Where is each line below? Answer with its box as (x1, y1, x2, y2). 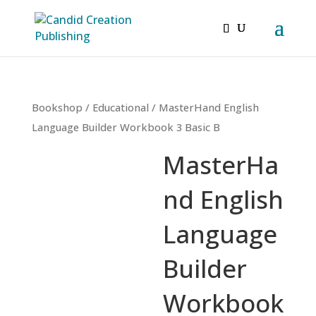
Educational (92, 100, 149, 114)
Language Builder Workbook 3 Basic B (31, 120, 220, 134)
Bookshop (31, 100, 83, 114)
